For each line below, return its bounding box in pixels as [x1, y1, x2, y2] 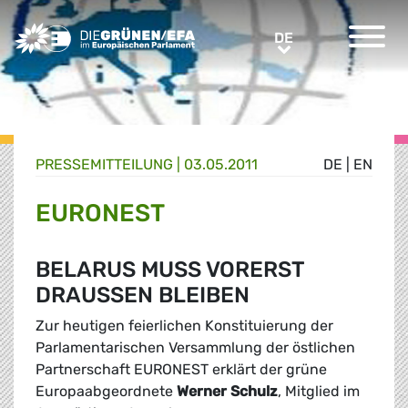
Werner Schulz [177, 382, 278, 401]
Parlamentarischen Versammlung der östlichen [36, 339, 355, 357]
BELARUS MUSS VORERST [36, 257, 304, 283]
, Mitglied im [278, 382, 360, 401]
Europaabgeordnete [36, 382, 177, 401]
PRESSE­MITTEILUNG [36, 156, 173, 174]
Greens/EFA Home [13, 24, 138, 41]
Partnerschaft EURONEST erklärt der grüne [36, 361, 327, 379]
